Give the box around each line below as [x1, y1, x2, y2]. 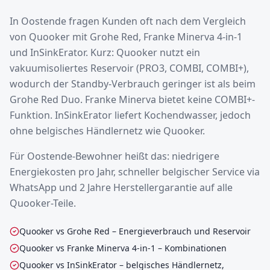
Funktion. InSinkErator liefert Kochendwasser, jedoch [10, 108, 251, 122]
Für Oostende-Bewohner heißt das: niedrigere [10, 149, 219, 163]
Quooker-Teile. [10, 196, 76, 210]
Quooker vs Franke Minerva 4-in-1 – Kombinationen [19, 242, 227, 254]
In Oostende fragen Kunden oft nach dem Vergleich [10, 14, 246, 28]
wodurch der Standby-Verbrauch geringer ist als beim [10, 77, 256, 90]
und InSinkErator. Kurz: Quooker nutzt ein [10, 46, 200, 59]
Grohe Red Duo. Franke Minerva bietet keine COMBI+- [10, 93, 255, 106]
